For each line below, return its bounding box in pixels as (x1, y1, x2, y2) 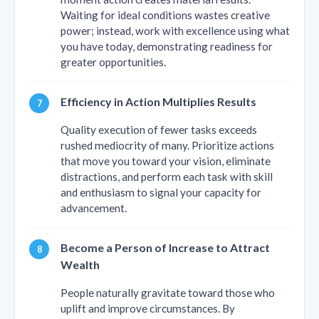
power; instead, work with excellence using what (61, 24, 290, 38)
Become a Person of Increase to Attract (61, 241, 270, 255)
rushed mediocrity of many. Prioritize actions (61, 139, 274, 152)
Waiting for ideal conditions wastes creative (61, 9, 270, 22)
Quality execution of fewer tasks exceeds (61, 123, 257, 137)
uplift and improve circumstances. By (61, 302, 235, 315)
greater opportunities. (61, 56, 166, 69)
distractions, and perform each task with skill (61, 170, 273, 184)
